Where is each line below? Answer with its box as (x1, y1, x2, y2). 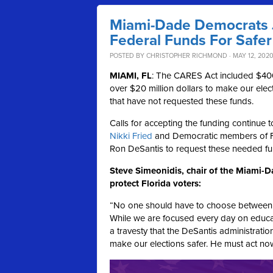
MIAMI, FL (110, 70, 152, 81)
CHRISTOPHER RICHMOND (146, 52, 227, 60)
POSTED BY (110, 52, 146, 60)
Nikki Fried (110, 130, 152, 141)
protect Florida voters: (110, 178, 201, 189)
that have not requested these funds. (110, 96, 253, 107)
